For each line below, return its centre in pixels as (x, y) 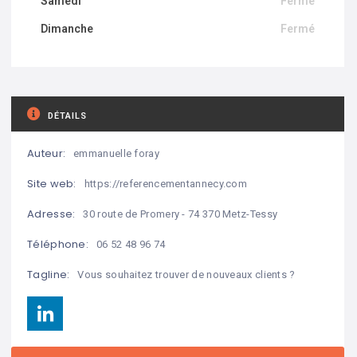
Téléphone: (58, 245)
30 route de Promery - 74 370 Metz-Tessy (180, 214)
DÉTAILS (67, 116)
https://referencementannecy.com (166, 183)
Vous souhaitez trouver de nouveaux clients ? (186, 274)
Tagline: (49, 275)
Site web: (52, 184)
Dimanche (67, 28)
